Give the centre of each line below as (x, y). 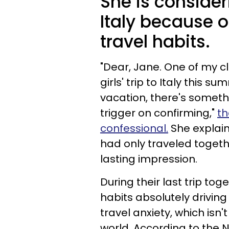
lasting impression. (149, 159)
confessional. (134, 128)
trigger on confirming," (159, 113)
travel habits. (155, 42)
